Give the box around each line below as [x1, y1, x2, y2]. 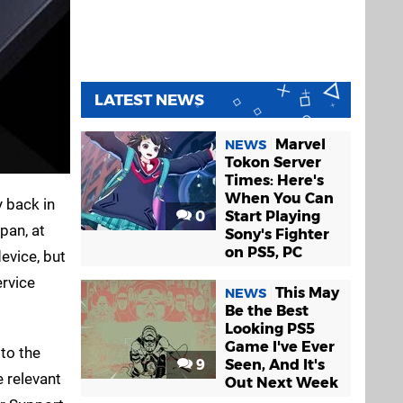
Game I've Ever [225, 338, 335, 355]
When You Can [225, 190, 334, 207]
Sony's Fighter [225, 226, 329, 243]
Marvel [275, 136, 326, 153]
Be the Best [225, 302, 309, 319]
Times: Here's [225, 172, 324, 189]
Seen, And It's [225, 356, 325, 373]
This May [275, 284, 339, 301]
